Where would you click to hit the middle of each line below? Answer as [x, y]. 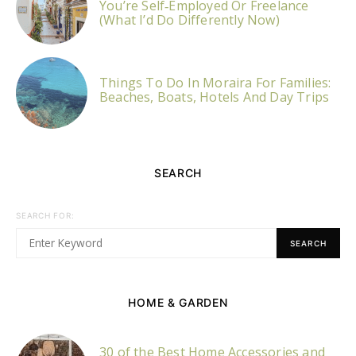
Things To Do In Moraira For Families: [215, 83]
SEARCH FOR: [45, 216]
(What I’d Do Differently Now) [190, 20]
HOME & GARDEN [178, 303]
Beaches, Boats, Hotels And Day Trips [215, 97]
